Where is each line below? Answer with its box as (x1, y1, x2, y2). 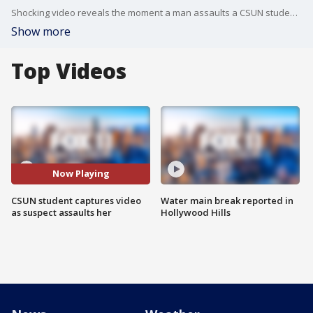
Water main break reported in (161, 194, 293, 207)
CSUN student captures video (11, 194, 141, 207)
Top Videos (11, 57, 126, 85)
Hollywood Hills (161, 205, 231, 219)
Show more (11, 24, 71, 39)
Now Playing (52, 167, 110, 180)
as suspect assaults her (11, 205, 112, 219)
